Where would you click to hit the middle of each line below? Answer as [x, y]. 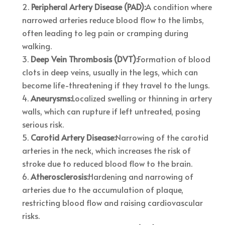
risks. [31, 215]
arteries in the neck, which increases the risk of [107, 150]
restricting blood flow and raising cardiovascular [113, 202]
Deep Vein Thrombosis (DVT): [84, 59]
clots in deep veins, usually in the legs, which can [110, 72]
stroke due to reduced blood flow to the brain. [107, 163]
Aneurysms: [51, 98]
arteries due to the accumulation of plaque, [103, 189]
